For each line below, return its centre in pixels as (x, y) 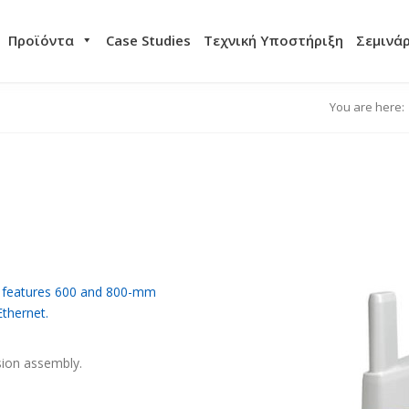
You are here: (367, 107)
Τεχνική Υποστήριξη (273, 40)
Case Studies (148, 40)
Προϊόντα (41, 40)
